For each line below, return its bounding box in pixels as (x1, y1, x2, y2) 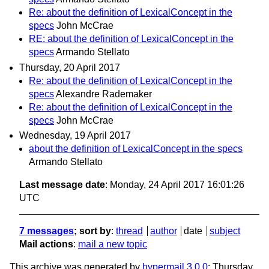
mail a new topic (78, 238, 147, 249)
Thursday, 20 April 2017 (19, 62, 120, 73)
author (150, 225, 177, 236)
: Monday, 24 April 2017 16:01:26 (105, 179, 244, 190)
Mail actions (19, 238, 73, 249)
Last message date (19, 179, 105, 190)
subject (209, 225, 240, 236)
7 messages (19, 225, 74, 236)
